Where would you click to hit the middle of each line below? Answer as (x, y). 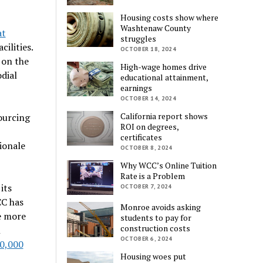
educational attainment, (164, 77)
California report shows (164, 116)
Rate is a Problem (153, 176)
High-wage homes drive (164, 67)
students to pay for (156, 218)
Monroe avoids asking (161, 207)
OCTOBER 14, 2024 (148, 99)
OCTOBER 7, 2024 (146, 187)
